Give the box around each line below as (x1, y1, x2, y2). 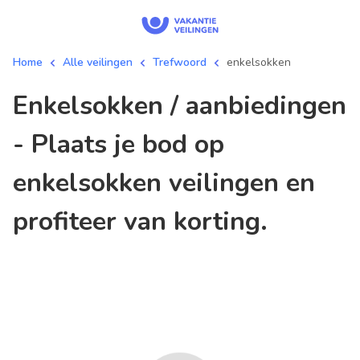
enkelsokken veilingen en (13, 166, 315, 200)
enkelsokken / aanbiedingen (13, 88, 28, 123)
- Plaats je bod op (13, 127, 224, 162)
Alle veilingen (63, 55, 133, 70)
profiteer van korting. (13, 204, 268, 239)
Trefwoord (153, 55, 207, 70)
